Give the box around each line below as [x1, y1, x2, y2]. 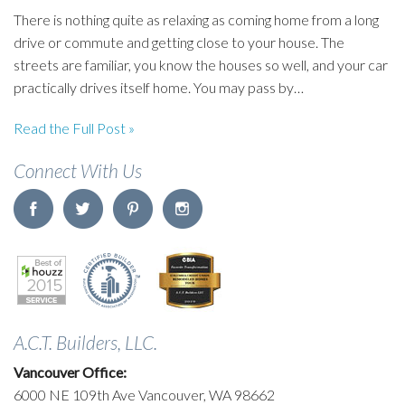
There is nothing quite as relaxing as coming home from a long [14, 10, 379, 28]
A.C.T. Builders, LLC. [14, 330, 157, 353]
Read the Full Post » [14, 118, 135, 137]
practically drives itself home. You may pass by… [14, 78, 304, 96]
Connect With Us [14, 158, 142, 182]
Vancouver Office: [14, 363, 127, 381]
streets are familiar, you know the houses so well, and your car [14, 55, 388, 73]
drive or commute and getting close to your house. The [14, 33, 344, 51]
